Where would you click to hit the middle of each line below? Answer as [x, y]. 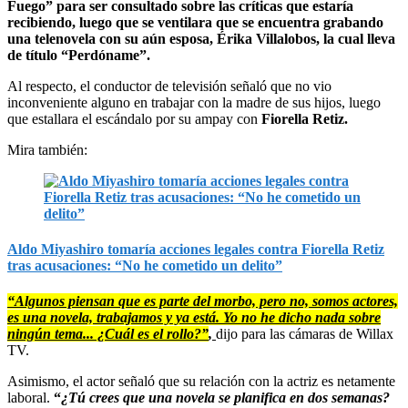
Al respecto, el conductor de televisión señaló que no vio [169, 86]
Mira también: [47, 149]
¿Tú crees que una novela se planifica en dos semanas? [225, 397]
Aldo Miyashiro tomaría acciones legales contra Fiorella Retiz [196, 249]
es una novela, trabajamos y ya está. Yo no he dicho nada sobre [194, 317]
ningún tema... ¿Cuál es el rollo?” [108, 333]
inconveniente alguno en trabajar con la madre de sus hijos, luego [194, 102]
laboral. [31, 397]
